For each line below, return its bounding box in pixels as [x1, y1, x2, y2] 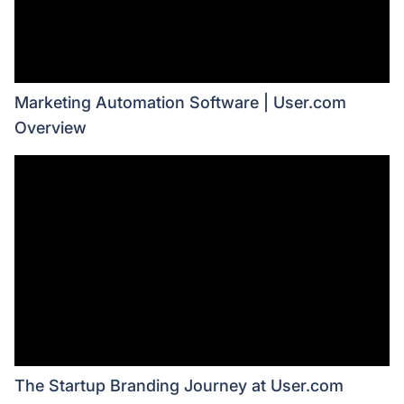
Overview [14, 117, 87, 137]
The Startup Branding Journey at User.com [14, 375, 344, 395]
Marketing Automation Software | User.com [14, 92, 346, 112]
